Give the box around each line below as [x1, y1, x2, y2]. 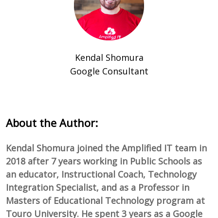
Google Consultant [70, 65, 148, 77]
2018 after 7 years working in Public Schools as [6, 155, 202, 167]
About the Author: [6, 115, 98, 130]
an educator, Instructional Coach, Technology [6, 168, 197, 181]
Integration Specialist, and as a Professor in [6, 182, 190, 194]
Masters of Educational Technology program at [6, 195, 205, 207]
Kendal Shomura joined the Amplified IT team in [6, 142, 207, 154]
